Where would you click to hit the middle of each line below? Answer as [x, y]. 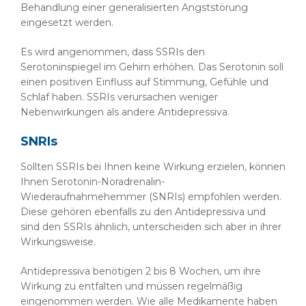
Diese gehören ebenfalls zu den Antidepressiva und [143, 212]
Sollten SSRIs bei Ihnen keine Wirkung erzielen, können [153, 167]
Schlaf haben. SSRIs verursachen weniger [119, 97]
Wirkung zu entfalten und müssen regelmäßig [131, 286]
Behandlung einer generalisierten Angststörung [134, 8]
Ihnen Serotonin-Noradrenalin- [93, 182]
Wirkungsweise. [58, 242]
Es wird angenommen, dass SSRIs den [113, 52]
